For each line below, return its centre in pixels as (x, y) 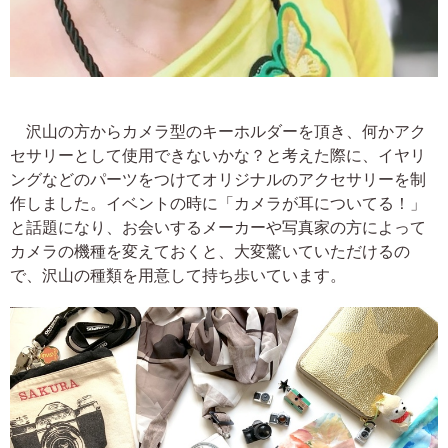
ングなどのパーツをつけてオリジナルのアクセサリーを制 (218, 179)
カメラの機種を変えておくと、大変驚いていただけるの (210, 251)
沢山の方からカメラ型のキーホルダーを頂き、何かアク (218, 131)
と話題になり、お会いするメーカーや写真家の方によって (218, 227)
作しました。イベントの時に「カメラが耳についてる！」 (218, 203)
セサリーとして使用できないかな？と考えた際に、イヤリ (218, 155)
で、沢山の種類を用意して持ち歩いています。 (178, 275)
